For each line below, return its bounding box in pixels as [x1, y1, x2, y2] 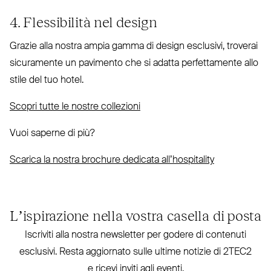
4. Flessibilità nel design [10, 11, 157, 30]
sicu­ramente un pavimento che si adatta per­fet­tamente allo [10, 58, 258, 68]
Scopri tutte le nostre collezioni [10, 102, 140, 112]
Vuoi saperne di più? [10, 128, 95, 139]
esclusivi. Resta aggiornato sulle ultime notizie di [19, 247, 223, 257]
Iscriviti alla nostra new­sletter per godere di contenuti [25, 230, 246, 240]
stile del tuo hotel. [10, 75, 83, 85]
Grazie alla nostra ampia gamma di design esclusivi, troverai [10, 41, 258, 51]
